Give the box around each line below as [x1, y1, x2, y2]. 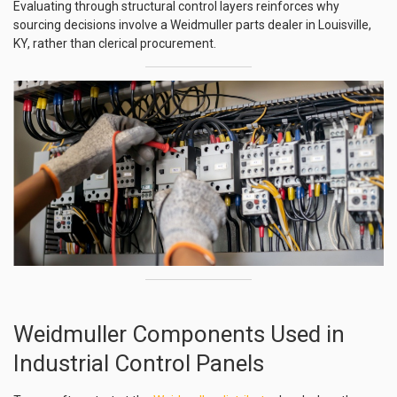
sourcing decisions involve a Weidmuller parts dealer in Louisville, [13, 18, 371, 32]
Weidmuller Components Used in [13, 321, 345, 347]
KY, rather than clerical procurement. [13, 36, 216, 51]
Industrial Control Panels [13, 350, 264, 377]
